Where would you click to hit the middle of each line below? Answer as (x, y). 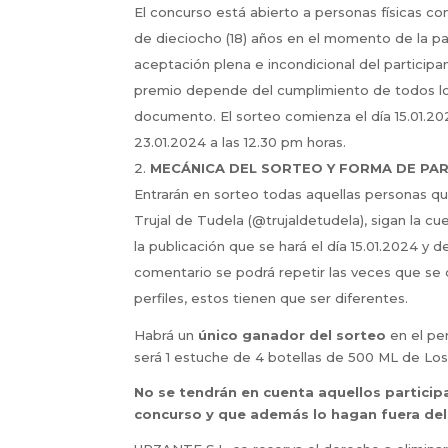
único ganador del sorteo (292, 334)
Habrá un (166, 334)
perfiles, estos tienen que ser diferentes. (271, 297)
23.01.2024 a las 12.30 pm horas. (240, 141)
